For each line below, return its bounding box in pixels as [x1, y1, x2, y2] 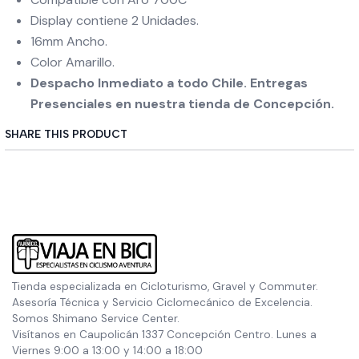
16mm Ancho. [30, 33, 111, 50]
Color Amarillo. [30, 54, 118, 71]
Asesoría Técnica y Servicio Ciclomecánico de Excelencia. [12, 296, 313, 309]
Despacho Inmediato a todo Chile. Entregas [30, 75, 308, 91]
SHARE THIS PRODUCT [5, 127, 127, 140]
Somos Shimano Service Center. [12, 312, 179, 325]
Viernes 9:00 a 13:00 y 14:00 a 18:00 [12, 344, 203, 357]
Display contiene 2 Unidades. [30, 12, 202, 29]
